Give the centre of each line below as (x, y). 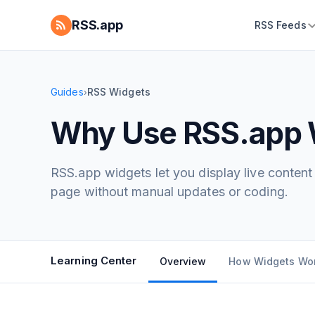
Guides (67, 92)
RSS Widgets (118, 92)
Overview (183, 261)
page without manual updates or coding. (169, 192)
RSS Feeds (280, 25)
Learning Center (94, 261)
